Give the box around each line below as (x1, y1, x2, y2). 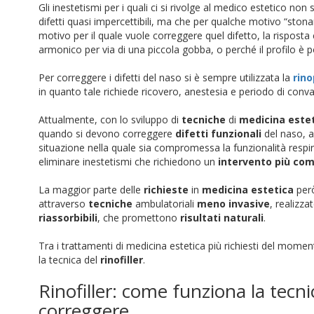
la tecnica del (39, 253, 100, 266)
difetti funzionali (175, 127, 261, 140)
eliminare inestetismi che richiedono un (39, 155, 215, 168)
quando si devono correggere (39, 127, 175, 140)
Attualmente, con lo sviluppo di (39, 113, 182, 126)
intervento (215, 155, 272, 168)
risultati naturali (180, 211, 264, 224)
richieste (144, 183, 189, 196)
